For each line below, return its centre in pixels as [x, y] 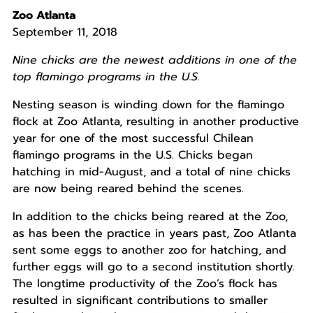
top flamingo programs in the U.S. [106, 77]
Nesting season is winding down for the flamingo [148, 105]
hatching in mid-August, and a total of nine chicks [151, 172]
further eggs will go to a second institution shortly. [153, 267]
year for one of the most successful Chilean [133, 139]
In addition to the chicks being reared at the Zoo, [150, 217]
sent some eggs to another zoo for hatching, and [149, 250]
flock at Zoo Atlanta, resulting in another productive [155, 122]
